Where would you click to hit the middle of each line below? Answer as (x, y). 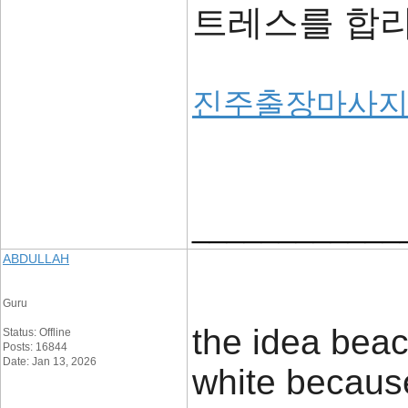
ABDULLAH (36, 259)
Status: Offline (37, 332)
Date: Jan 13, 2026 (50, 362)
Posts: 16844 (35, 347)
